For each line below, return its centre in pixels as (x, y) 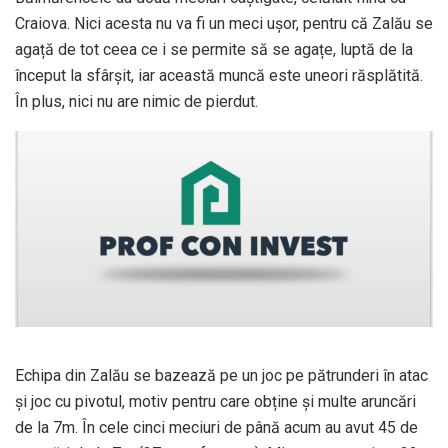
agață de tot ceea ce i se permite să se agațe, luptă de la (214, 50)
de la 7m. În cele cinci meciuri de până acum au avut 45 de (216, 428)
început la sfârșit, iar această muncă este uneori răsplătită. (219, 76)
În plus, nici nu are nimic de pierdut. (136, 102)
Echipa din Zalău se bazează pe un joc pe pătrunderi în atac (221, 376)
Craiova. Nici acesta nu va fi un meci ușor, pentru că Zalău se (224, 24)
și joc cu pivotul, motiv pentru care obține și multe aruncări (215, 402)
